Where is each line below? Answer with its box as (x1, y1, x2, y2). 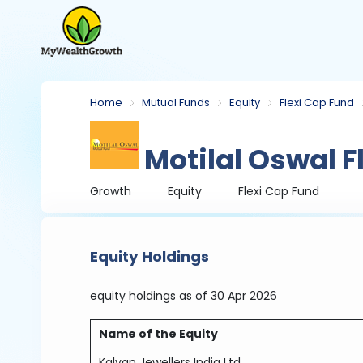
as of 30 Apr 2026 (179, 288, 278, 304)
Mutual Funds (142, 95, 211, 110)
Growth (90, 183, 132, 199)
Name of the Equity (99, 326, 219, 342)
